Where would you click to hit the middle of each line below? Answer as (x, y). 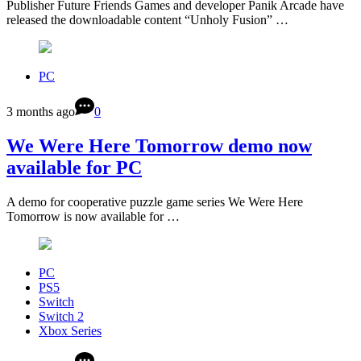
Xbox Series (70, 330)
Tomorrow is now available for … (93, 216)
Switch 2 (61, 316)
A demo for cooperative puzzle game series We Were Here (155, 201)
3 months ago (41, 111)
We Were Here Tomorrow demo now (159, 145)
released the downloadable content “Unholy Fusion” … (147, 19)
